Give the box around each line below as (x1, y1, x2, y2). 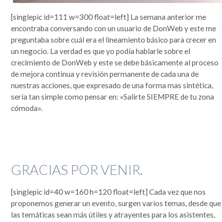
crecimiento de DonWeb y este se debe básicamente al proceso (11, 58, 219, 67)
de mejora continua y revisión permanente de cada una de (11, 69, 199, 79)
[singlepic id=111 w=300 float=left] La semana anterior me (11, 12, 207, 22)
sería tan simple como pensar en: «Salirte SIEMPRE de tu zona (11, 92, 215, 102)
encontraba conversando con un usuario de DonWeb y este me (11, 24, 217, 33)
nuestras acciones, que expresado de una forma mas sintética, (11, 81, 214, 90)
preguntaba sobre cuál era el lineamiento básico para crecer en (11, 35, 217, 45)
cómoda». (11, 104, 43, 113)
